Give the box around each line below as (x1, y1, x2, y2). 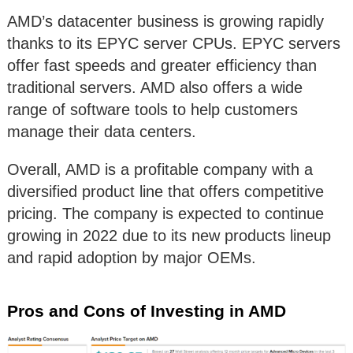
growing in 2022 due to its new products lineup (7, 227, 331, 245)
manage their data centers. (7, 123, 196, 141)
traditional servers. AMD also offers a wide (7, 79, 303, 97)
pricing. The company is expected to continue (7, 205, 324, 223)
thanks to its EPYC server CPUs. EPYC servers (7, 35, 340, 53)
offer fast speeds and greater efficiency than (7, 57, 317, 75)
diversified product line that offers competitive (7, 183, 324, 201)
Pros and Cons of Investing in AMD (7, 302, 286, 321)
